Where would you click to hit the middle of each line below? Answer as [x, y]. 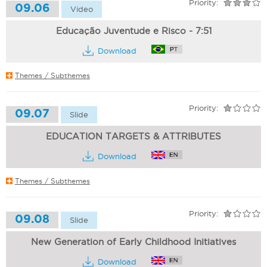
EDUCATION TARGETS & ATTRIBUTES [133, 136]
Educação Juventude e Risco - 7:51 [133, 31]
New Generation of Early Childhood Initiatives [133, 242]
